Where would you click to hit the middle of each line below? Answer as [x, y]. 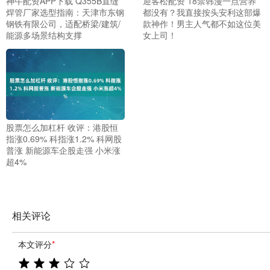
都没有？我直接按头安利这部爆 [202, 12]
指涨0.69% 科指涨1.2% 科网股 [64, 139]
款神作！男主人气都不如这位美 [202, 23]
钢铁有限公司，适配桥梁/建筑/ [63, 23]
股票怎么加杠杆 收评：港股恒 [62, 127]
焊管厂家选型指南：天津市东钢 [65, 12]
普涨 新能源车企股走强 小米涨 [63, 150]
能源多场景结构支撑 [44, 35]
